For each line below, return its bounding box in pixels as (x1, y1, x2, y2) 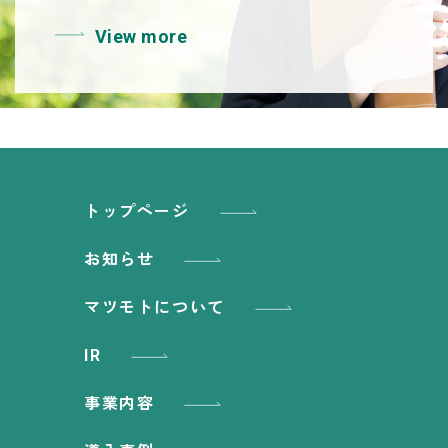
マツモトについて (84, 297, 225, 317)
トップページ (84, 201, 190, 221)
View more (95, 25, 188, 47)
